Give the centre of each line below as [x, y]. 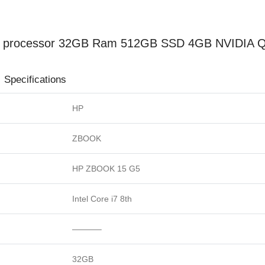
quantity [97, 34]
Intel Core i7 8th [102, 198]
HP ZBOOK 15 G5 [106, 168]
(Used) [95, 18]
